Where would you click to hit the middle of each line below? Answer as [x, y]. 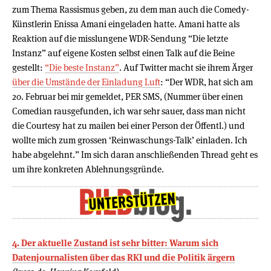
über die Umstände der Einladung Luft [86, 82]
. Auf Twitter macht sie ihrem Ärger [186, 67]
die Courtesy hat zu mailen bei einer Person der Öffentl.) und [129, 125]
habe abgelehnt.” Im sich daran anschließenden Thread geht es [135, 154]
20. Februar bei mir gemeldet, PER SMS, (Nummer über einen [128, 96]
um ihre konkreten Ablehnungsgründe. [88, 169]
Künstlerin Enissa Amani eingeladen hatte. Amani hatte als [126, 24]
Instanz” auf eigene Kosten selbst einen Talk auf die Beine [123, 53]
